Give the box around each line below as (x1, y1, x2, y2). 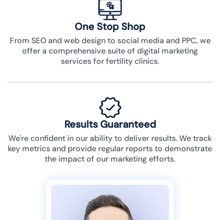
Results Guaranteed (64, 118, 156, 131)
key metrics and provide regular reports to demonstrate (8, 143, 212, 154)
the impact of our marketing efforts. (45, 154, 175, 165)
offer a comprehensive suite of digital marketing (22, 46, 198, 56)
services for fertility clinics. (61, 56, 159, 67)
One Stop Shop (75, 20, 145, 33)
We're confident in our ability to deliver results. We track (8, 133, 212, 144)
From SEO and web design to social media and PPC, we (9, 35, 211, 46)
